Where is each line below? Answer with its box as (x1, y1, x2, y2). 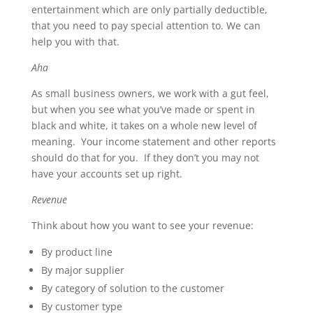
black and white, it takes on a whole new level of (31, 119, 257, 132)
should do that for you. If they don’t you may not (31, 151, 259, 164)
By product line (41, 245, 112, 259)
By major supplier (41, 263, 124, 277)
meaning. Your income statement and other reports (31, 135, 276, 148)
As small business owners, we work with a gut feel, (31, 87, 269, 100)
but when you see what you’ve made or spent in (31, 103, 255, 116)
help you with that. (31, 35, 119, 48)
